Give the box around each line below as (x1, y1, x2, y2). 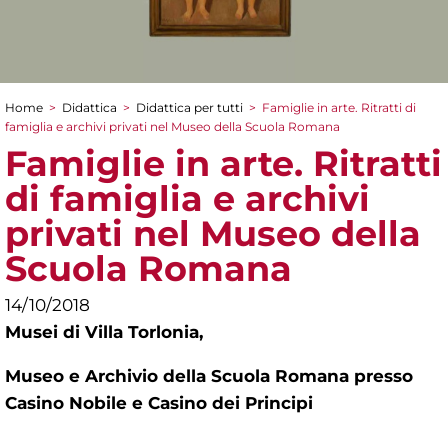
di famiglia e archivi (5, 177, 370, 221)
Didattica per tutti (136, 100, 243, 116)
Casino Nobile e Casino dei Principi (5, 393, 313, 414)
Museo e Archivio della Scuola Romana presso (5, 366, 413, 387)
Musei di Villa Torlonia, (5, 322, 203, 343)
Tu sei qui (5, 114, 122, 143)
